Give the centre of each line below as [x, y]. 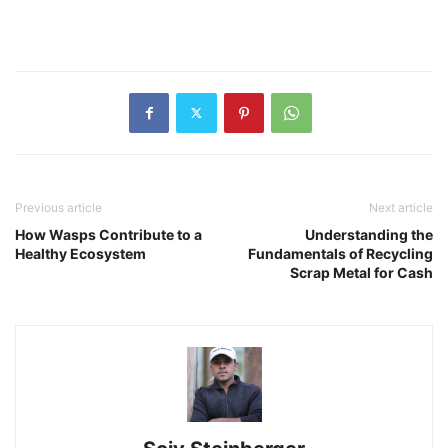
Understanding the [369, 234]
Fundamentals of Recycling [340, 253]
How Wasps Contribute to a [108, 234]
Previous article [58, 207]
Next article [401, 207]
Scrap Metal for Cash [361, 272]
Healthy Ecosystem [80, 253]
